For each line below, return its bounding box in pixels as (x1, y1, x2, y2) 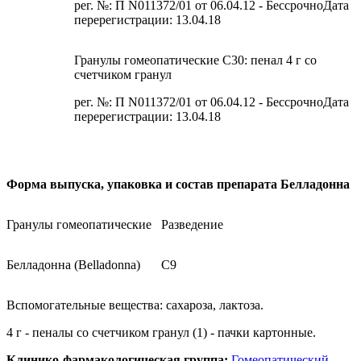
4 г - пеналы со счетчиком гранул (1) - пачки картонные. (6, 326, 316, 340)
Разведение (151, 218, 223, 232)
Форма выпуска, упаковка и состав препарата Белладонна (6, 177, 350, 192)
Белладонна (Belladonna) (6, 258, 140, 272)
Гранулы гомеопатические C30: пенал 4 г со (74, 53, 317, 68)
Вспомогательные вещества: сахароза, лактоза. (6, 298, 263, 313)
